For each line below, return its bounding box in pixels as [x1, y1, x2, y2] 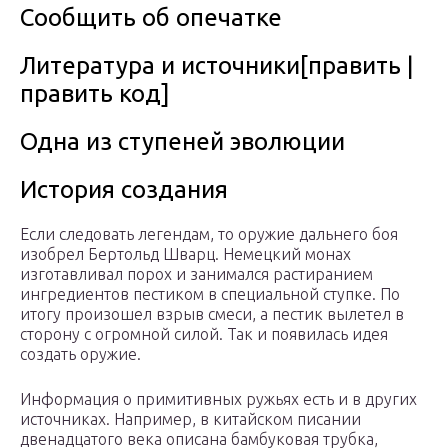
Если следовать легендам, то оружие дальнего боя [20, 225, 398, 244]
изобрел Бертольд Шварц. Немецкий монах [20, 245, 351, 264]
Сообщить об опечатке [20, 4, 282, 32]
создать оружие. [20, 345, 141, 364]
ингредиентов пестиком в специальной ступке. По [20, 285, 400, 304]
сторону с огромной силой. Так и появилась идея [20, 325, 388, 344]
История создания [20, 176, 228, 204]
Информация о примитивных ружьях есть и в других [20, 390, 417, 409]
